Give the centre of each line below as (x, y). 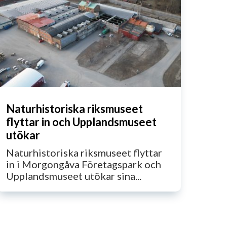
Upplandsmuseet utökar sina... (73, 176)
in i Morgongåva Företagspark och (83, 164)
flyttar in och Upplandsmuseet (81, 122)
